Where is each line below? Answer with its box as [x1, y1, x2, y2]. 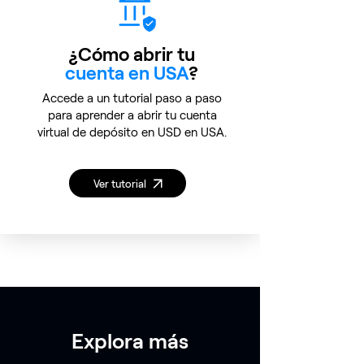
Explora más [71, 327, 188, 353]
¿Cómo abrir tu [68, 42, 195, 65]
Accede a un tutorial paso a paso [42, 90, 222, 105]
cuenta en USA [65, 61, 188, 84]
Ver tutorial [93, 176, 146, 190]
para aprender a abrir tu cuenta [47, 107, 217, 122]
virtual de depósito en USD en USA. [37, 124, 227, 139]
